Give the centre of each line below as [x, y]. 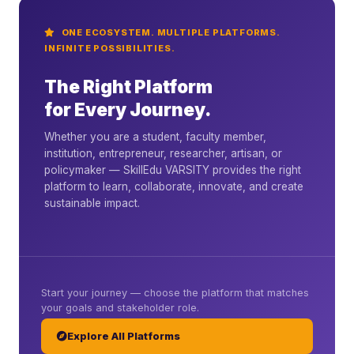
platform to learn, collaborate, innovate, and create [174, 186]
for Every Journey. [128, 109]
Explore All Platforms [124, 337]
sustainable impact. [92, 203]
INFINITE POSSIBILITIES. [110, 48]
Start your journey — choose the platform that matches [175, 293]
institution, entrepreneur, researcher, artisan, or [163, 153]
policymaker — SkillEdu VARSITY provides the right [173, 169]
